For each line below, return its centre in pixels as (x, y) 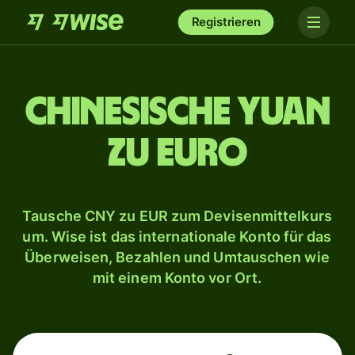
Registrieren (226, 22)
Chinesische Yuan (177, 113)
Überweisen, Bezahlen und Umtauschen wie (177, 257)
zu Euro (177, 154)
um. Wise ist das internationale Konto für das (177, 237)
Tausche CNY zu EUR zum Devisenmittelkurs (177, 216)
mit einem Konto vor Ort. (177, 278)
